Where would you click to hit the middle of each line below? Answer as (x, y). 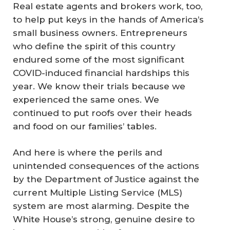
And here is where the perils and (88, 152)
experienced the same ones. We (86, 99)
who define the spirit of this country (94, 46)
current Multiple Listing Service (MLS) (98, 193)
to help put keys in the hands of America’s (108, 19)
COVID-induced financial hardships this (101, 73)
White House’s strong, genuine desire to (104, 219)
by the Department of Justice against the (106, 179)
